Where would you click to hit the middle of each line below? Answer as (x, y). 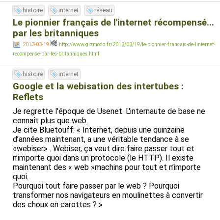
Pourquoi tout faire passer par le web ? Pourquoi (96, 186)
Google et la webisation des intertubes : (98, 86)
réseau (103, 10)
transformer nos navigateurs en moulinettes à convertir (108, 195)
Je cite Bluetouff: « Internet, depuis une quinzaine (99, 130)
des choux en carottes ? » (58, 205)
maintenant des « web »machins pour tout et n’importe (107, 167)
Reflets (28, 97)
